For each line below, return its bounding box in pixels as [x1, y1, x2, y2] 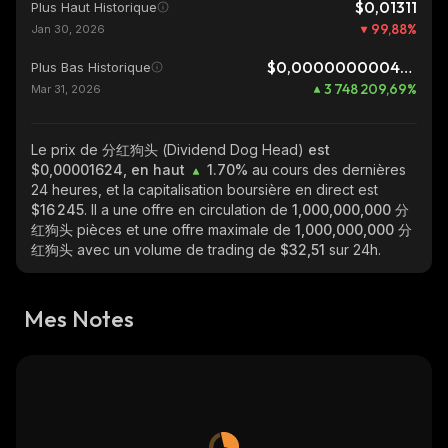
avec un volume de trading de [77, 241, 280, 258]
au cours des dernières [252, 161, 406, 178]
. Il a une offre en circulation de [84, 201, 292, 218]
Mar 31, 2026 [31, 82, 101, 96]
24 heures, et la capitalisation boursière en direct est [31, 181, 378, 198]
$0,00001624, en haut [31, 161, 189, 178]
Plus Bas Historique [31, 59, 151, 75]
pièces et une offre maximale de [77, 221, 295, 238]
